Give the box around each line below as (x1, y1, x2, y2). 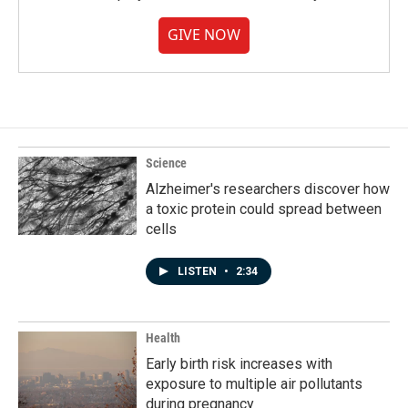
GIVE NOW (168, 25, 240, 46)
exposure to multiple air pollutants (146, 375, 362, 393)
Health (146, 331, 180, 346)
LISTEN (178, 265, 219, 279)
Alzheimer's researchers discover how (146, 180, 390, 199)
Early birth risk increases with (146, 355, 332, 373)
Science (146, 156, 187, 171)
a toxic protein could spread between (146, 200, 382, 219)
